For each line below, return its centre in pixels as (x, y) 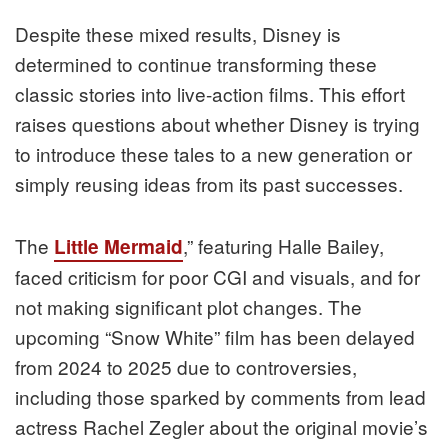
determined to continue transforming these (196, 64)
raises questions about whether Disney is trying (217, 124)
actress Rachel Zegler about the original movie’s (221, 427)
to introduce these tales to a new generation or (213, 154)
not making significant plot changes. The (188, 307)
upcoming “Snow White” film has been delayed (215, 337)
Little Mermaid (118, 247)
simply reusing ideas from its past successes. (209, 184)
